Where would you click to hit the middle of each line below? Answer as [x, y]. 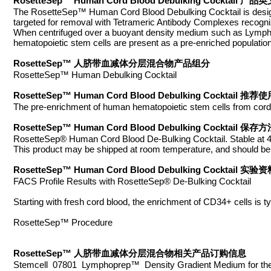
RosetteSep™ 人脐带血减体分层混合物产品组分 [112, 63]
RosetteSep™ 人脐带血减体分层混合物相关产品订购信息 [130, 253]
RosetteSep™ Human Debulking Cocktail [95, 75]
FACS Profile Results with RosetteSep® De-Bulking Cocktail [132, 181]
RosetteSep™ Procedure [63, 222]
